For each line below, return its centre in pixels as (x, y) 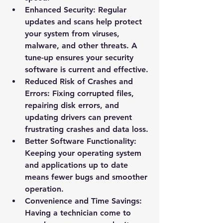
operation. (44, 189)
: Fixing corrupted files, (92, 93)
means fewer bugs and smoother (87, 177)
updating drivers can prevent (80, 117)
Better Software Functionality (79, 141)
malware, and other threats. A (82, 46)
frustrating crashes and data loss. (87, 129)
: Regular (111, 10)
